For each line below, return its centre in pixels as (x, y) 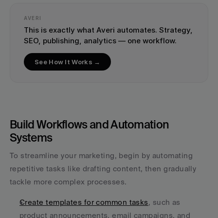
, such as (164, 202)
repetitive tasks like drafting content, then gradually (103, 169)
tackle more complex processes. (68, 182)
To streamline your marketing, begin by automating (101, 155)
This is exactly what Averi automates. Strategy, (108, 30)
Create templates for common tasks (84, 202)
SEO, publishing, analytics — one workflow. (100, 41)
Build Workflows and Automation (90, 124)
